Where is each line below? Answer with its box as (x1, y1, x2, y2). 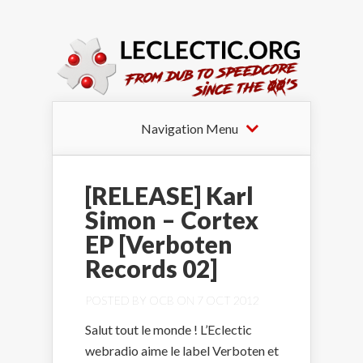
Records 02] (85, 253, 217, 283)
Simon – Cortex (85, 204, 258, 234)
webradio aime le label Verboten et (85, 342, 279, 358)
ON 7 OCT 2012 (174, 293, 259, 307)
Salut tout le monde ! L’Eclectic (85, 321, 252, 337)
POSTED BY (85, 293, 149, 307)
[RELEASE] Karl (85, 180, 254, 210)
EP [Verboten (85, 228, 233, 258)
